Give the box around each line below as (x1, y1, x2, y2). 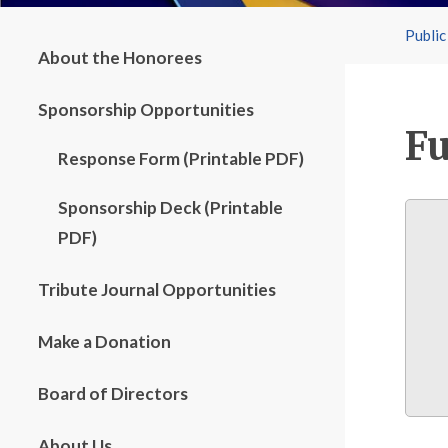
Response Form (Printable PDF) (58, 148, 304, 169)
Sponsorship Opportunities (38, 99, 254, 120)
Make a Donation (38, 331, 171, 352)
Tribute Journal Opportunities (38, 279, 276, 300)
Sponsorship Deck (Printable (58, 197, 283, 218)
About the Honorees (38, 47, 202, 68)
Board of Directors (38, 383, 188, 404)
